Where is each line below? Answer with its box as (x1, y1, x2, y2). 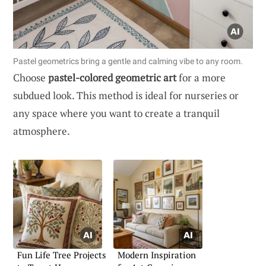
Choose (13, 70, 48, 84)
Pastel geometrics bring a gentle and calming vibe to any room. (13, 56, 243, 66)
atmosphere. (13, 123, 70, 138)
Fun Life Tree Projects (17, 248, 106, 261)
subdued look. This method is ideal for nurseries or (13, 88, 239, 102)
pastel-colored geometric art (48, 70, 176, 84)
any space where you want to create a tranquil (13, 106, 220, 120)
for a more (176, 70, 226, 84)
